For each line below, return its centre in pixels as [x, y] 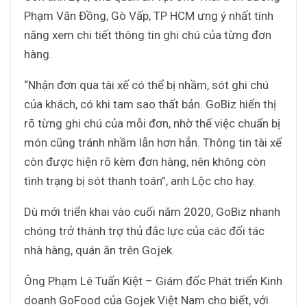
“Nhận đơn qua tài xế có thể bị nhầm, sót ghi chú [146, 85]
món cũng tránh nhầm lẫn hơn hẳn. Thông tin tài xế [153, 142]
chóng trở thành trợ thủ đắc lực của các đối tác [144, 231]
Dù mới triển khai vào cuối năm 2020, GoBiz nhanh [152, 211]
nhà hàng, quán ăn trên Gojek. [99, 250]
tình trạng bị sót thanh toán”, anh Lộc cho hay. [140, 181]
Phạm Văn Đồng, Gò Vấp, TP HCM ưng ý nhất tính [149, 15]
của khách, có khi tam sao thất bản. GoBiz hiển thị [150, 104]
